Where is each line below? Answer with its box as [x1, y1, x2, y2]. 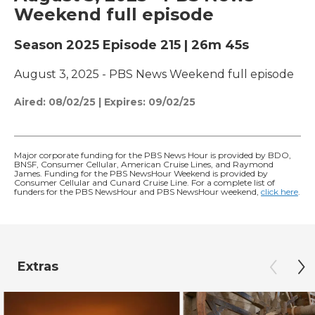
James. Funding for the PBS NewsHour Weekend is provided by [14, 167, 268, 179]
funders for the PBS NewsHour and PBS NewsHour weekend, [14, 186, 261, 197]
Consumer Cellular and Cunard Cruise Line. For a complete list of [14, 176, 275, 188]
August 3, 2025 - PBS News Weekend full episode [14, 67, 294, 81]
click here [261, 186, 298, 197]
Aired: [14, 95, 46, 108]
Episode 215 [103, 37, 181, 53]
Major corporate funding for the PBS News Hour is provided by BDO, [14, 149, 291, 160]
